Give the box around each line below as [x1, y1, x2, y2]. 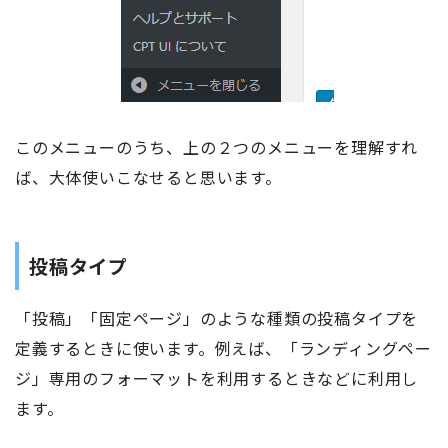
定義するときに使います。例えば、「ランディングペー [15, 335, 432, 360]
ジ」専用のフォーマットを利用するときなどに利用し [15, 365, 419, 390]
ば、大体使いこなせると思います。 [15, 164, 282, 189]
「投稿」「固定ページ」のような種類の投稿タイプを [15, 305, 419, 330]
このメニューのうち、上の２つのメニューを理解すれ [15, 134, 419, 159]
